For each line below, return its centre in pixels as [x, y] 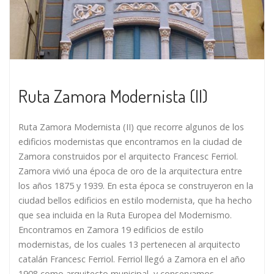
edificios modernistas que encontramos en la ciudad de [130, 141]
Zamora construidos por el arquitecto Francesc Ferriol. [128, 156]
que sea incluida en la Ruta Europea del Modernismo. [125, 215]
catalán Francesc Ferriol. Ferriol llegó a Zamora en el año [132, 259]
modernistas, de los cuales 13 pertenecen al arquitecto [129, 244]
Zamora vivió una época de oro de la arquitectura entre [130, 171]
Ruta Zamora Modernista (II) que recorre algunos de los [131, 127]
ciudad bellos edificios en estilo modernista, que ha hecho [135, 200]
